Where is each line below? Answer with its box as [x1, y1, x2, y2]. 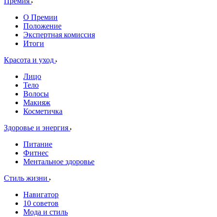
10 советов [23, 199, 59, 207]
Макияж [23, 98, 50, 107]
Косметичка [23, 107, 62, 115]
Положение [23, 22, 62, 30]
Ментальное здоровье [23, 157, 94, 166]
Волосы [23, 90, 49, 98]
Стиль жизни [4, 174, 49, 182]
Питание [23, 140, 52, 148]
